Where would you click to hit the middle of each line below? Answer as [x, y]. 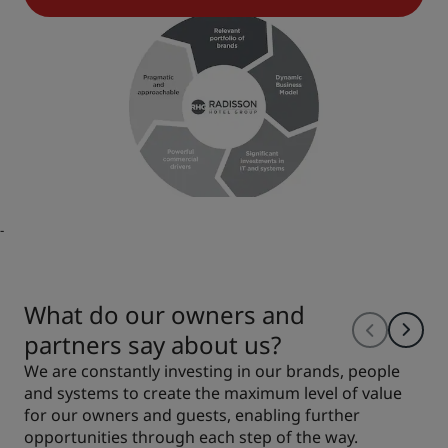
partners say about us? [152, 344]
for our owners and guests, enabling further [192, 415]
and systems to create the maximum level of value [213, 393]
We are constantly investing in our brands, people [212, 371]
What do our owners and [164, 314]
